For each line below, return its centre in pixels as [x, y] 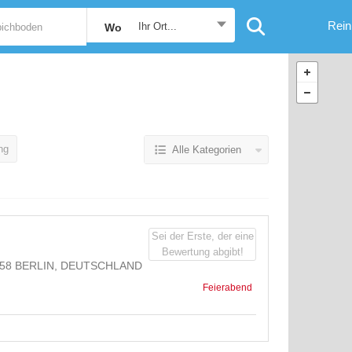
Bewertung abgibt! [202, 252]
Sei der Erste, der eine [202, 236]
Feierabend [227, 288]
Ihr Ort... [157, 26]
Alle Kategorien [207, 150]
